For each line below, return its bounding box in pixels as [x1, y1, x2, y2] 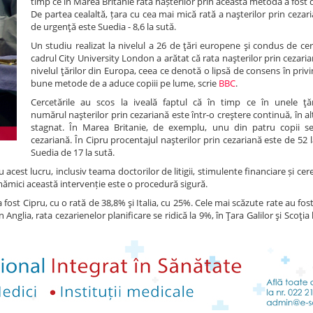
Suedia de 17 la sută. [31, 146, 115, 159]
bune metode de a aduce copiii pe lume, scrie [31, 77, 219, 89]
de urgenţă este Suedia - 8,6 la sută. [31, 20, 176, 33]
